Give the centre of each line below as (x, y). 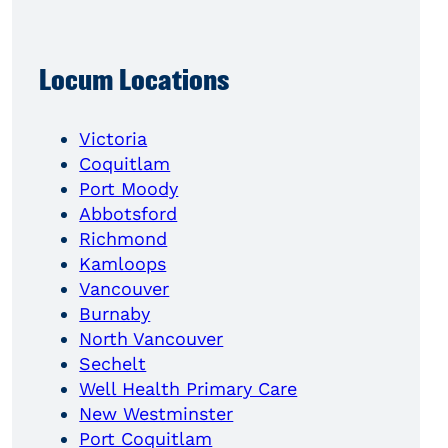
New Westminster (156, 414)
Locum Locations (134, 80)
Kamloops (123, 264)
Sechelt (113, 364)
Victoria (113, 139)
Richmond (123, 239)
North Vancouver (151, 339)
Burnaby (115, 314)
